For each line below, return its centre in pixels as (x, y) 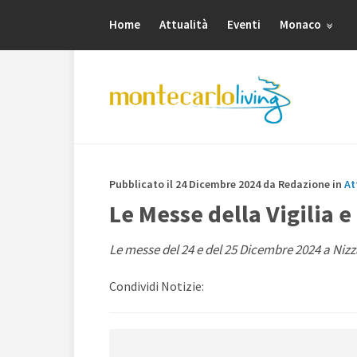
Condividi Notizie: (157, 286)
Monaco (302, 24)
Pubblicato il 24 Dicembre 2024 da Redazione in (227, 184)
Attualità (184, 24)
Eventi (244, 24)
